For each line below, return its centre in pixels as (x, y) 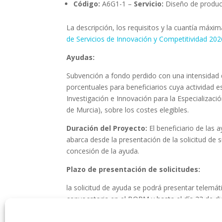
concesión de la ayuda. (103, 151)
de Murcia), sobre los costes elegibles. (128, 110)
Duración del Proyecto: (108, 128)
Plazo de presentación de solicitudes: (134, 169)
